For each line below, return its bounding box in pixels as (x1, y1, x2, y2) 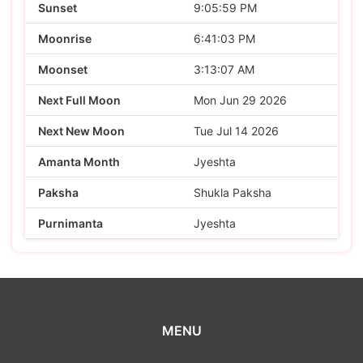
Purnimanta (38, 216, 103, 230)
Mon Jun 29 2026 (194, 93, 287, 107)
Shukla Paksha (194, 186, 271, 199)
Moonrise (38, 32, 92, 45)
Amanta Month (38, 155, 120, 169)
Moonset (38, 62, 88, 76)
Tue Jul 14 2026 (194, 124, 279, 138)
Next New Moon (38, 124, 125, 138)
